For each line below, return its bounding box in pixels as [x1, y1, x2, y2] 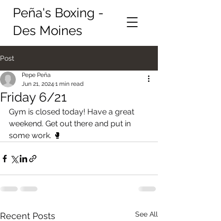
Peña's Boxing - [13, 5, 104, 20]
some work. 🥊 [9, 131, 61, 140]
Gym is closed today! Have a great [9, 107, 136, 116]
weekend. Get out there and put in [9, 119, 133, 128]
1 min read [55, 80, 83, 87]
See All [135, 210, 158, 218]
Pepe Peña [22, 72, 51, 78]
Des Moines [13, 23, 86, 38]
